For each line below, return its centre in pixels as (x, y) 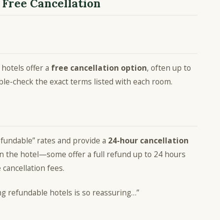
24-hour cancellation (148, 141)
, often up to (169, 68)
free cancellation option (99, 68)
